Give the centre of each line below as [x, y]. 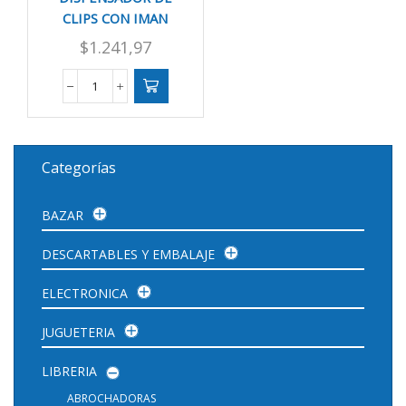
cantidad [118, 179]
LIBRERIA [69, 371]
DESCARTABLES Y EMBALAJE [128, 254]
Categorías [79, 168]
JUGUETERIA [78, 332]
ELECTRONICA [85, 293]
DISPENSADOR [133, 93]
